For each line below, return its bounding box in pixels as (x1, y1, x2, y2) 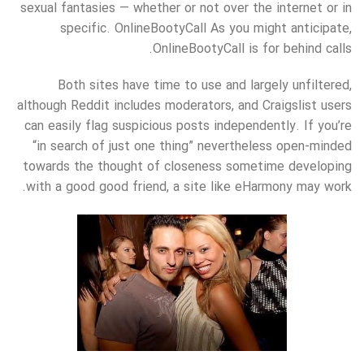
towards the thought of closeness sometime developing (23, 157, 352, 178)
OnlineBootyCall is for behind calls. (153, 38, 352, 59)
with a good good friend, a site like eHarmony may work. (26, 177, 352, 198)
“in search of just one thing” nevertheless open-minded (32, 136, 352, 158)
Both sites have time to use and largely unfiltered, (58, 76, 352, 97)
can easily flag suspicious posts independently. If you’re (24, 116, 352, 137)
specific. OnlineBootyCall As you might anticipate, (60, 18, 352, 39)
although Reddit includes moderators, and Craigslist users (17, 96, 352, 117)
